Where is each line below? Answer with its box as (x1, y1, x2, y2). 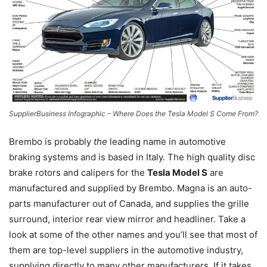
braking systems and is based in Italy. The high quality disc (9, 151, 255, 163)
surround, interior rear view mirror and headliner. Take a (9, 213, 246, 225)
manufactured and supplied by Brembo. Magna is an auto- (9, 182, 252, 194)
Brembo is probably (9, 135, 94, 147)
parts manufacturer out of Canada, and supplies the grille (9, 197, 249, 209)
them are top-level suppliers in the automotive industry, (9, 244, 243, 256)
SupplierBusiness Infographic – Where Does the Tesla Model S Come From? (9, 108, 258, 118)
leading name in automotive (107, 135, 226, 147)
